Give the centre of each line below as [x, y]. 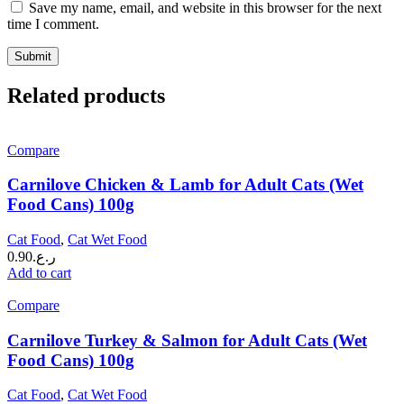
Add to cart [39, 272]
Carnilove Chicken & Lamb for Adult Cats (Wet [185, 185]
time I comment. [53, 23]
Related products [86, 95]
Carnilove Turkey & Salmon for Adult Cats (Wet [187, 340]
